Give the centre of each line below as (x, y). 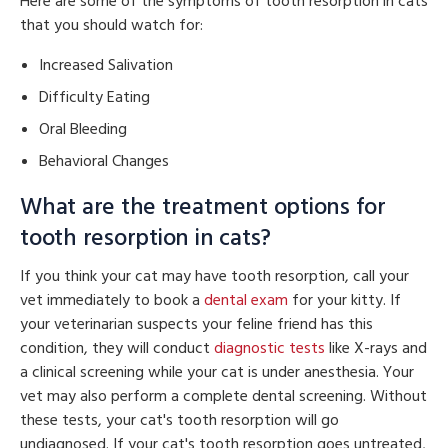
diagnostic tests (271, 348)
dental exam (246, 300)
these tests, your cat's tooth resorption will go (179, 420)
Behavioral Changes (104, 161)
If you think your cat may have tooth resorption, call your (214, 276)
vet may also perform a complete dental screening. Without (223, 396)
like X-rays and (378, 348)
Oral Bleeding (83, 129)
